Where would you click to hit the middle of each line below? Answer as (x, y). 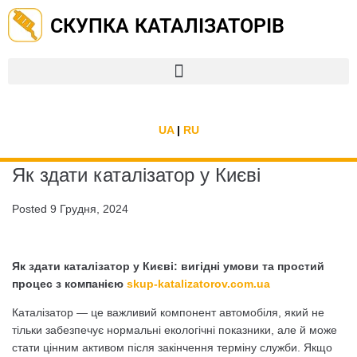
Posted (31, 209)
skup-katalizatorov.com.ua (198, 284)
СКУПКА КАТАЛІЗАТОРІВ (167, 25)
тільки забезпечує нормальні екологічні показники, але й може (175, 330)
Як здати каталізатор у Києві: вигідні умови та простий (168, 266)
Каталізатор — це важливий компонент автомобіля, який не (168, 312)
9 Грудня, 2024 (89, 209)
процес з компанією (69, 284)
